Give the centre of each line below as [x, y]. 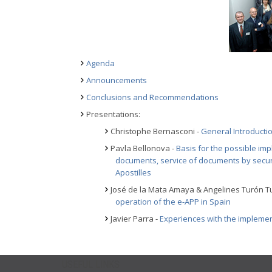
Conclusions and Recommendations [152, 97]
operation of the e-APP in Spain [173, 202]
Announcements [117, 80]
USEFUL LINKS [91, 264]
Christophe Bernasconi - [156, 131]
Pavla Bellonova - [143, 148]
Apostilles [133, 172]
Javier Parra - [135, 219]
